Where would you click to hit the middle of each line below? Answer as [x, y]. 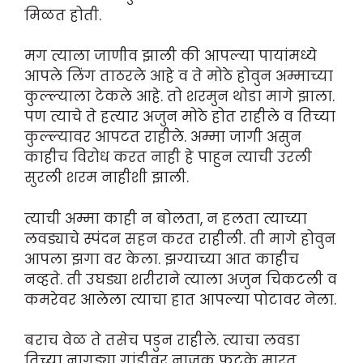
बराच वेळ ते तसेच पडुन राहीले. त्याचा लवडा [162, 341]
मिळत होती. [63, 15]
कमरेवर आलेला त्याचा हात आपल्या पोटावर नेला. [180, 299]
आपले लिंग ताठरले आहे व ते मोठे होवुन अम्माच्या [179, 77]
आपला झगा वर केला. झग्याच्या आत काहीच [162, 259]
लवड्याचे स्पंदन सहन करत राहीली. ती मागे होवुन [180, 239]
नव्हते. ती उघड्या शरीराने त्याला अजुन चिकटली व [181, 279]
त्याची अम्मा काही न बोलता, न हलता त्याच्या [166, 218]
